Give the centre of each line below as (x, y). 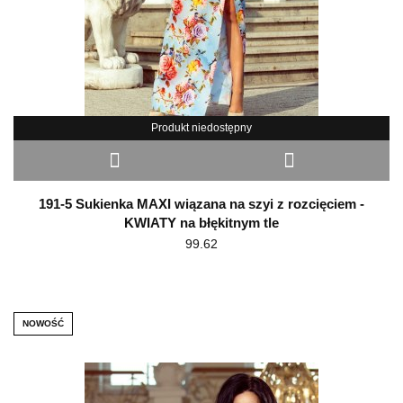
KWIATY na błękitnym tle (201, 222)
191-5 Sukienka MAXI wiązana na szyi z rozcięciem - (201, 203)
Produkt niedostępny (201, 127)
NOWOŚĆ (43, 323)
